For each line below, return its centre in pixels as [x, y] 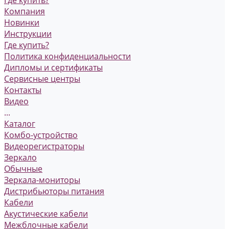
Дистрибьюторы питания [54, 191]
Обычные [23, 169]
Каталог [20, 124]
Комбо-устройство [41, 135]
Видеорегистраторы [44, 146]
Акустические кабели [46, 214]
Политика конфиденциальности [67, 56]
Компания [25, 12]
